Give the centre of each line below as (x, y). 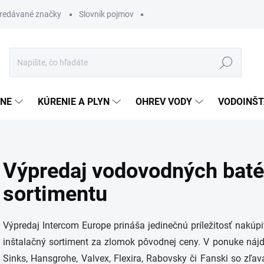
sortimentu (55, 194)
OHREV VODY (164, 102)
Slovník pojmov (106, 14)
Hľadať (226, 63)
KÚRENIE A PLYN (74, 102)
